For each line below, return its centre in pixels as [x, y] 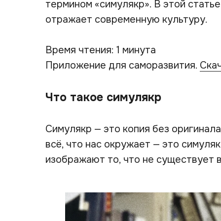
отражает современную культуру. [127, 19]
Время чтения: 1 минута [101, 50]
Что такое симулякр [103, 97]
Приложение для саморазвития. [123, 65]
